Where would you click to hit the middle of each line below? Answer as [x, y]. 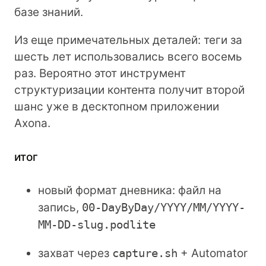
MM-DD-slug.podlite [97, 225]
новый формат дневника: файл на [130, 191]
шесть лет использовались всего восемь [128, 57]
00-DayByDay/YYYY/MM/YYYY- [164, 208]
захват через [75, 254]
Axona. [32, 123]
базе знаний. [49, 12]
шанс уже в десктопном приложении [117, 107]
